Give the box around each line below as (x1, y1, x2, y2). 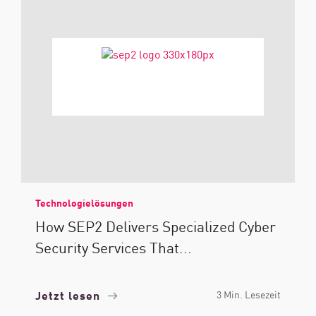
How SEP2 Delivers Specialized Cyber (35, 215, 276, 236)
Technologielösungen (35, 195, 133, 209)
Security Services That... (35, 236, 192, 257)
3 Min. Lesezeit (217, 287, 281, 301)
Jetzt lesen (35, 286, 104, 303)
